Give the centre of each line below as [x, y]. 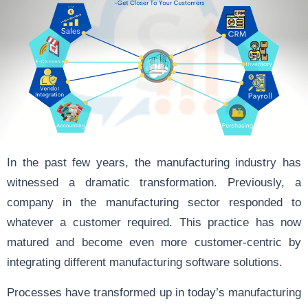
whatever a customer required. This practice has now [154, 222]
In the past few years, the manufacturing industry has [154, 162]
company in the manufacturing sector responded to [154, 202]
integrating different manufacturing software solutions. [146, 262]
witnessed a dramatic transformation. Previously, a [154, 182]
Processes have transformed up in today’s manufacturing [154, 292]
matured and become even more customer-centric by [154, 242]
